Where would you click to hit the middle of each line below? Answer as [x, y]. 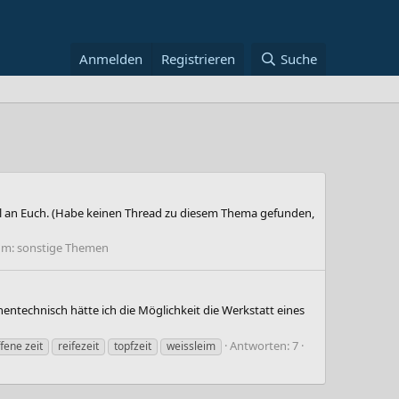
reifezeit [78, 346]
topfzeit [133, 346]
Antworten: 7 [264, 345]
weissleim [191, 346]
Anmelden [111, 59]
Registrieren [199, 59]
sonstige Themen [63, 247]
